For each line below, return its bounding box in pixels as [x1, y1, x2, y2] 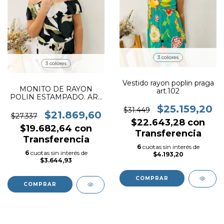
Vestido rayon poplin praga [122, 78, 214, 87]
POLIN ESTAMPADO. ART [10, 92, 102, 101]
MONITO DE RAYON [19, 84, 92, 93]
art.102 [156, 86, 179, 95]
